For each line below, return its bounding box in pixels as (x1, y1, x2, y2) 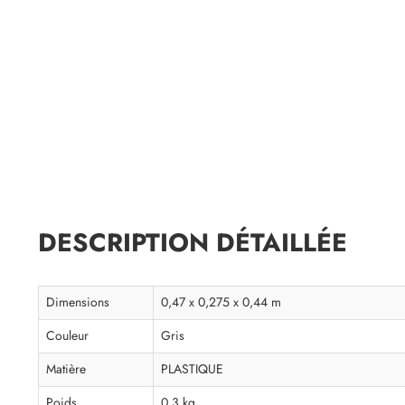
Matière (46, 361, 86, 378)
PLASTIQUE (161, 361, 223, 378)
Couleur (46, 327, 89, 344)
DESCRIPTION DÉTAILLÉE (38, 225, 347, 260)
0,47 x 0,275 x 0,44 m (161, 294, 281, 311)
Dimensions (46, 294, 109, 311)
